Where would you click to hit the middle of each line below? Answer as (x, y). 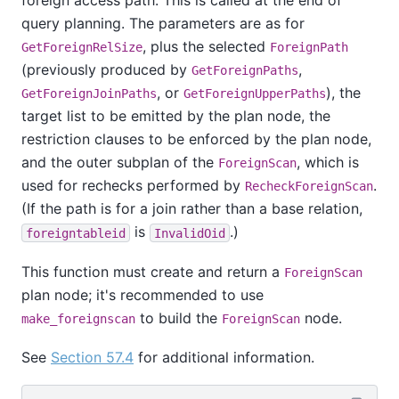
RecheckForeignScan (309, 187)
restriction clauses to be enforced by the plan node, (196, 139)
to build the (179, 318)
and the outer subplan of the (120, 163)
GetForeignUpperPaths (255, 94)
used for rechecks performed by (133, 186)
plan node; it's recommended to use (142, 294)
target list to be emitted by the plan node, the (176, 116)
